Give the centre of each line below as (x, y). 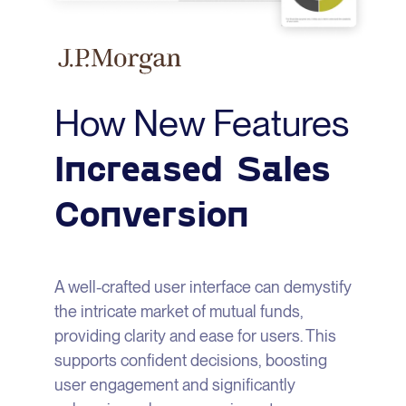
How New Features (202, 124)
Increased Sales (193, 167)
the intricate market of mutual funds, (179, 312)
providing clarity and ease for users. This (195, 336)
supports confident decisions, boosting (191, 361)
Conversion (152, 213)
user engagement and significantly (175, 385)
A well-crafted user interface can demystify (203, 287)
